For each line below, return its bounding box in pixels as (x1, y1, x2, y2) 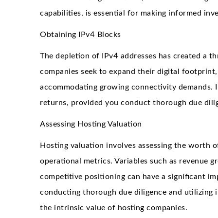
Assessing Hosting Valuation (40, 120, 142, 128)
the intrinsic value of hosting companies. (40, 203, 187, 212)
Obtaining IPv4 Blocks (40, 30, 121, 38)
